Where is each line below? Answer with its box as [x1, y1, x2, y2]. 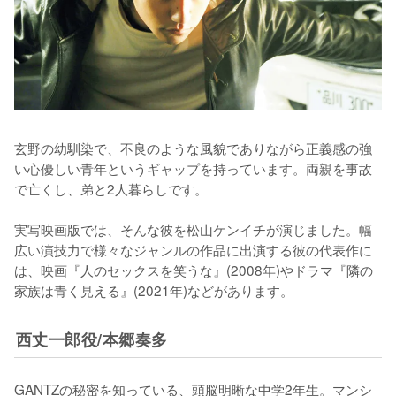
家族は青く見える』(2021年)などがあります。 [14, 279, 293, 300]
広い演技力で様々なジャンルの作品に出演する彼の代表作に [14, 239, 372, 259]
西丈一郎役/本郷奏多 [15, 327, 168, 350]
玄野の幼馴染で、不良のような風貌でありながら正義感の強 [14, 137, 372, 157]
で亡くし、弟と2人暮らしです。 [14, 178, 208, 198]
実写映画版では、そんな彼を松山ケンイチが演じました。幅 [14, 218, 372, 239]
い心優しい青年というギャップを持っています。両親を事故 [14, 157, 372, 178]
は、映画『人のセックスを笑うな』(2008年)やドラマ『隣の [14, 259, 373, 279]
